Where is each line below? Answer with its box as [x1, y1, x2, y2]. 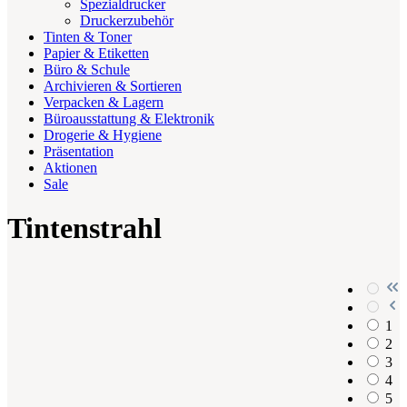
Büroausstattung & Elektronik [44, 110, 214, 126]
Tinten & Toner [44, 28, 132, 45]
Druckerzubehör [80, 12, 174, 28]
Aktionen [44, 159, 97, 175]
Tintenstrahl [7, 212, 162, 245]
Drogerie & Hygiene [44, 126, 162, 143]
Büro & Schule [44, 61, 130, 77]
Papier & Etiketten [44, 45, 149, 61]
